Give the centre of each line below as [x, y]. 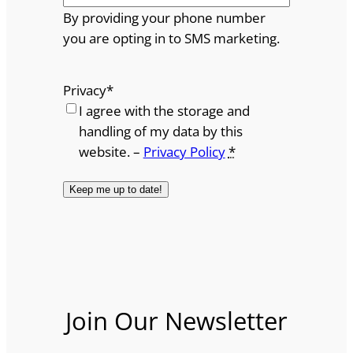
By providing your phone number [164, 17]
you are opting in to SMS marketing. [171, 38]
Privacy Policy [184, 151]
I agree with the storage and [164, 110]
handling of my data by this [160, 131]
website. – [111, 151]
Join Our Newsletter [176, 321]
